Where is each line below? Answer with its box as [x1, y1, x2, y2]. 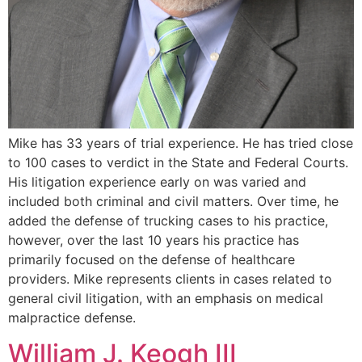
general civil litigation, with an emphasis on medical [8, 290, 323, 306]
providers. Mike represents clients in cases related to [8, 271, 332, 287]
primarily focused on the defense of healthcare [8, 251, 295, 267]
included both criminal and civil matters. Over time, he [8, 193, 339, 209]
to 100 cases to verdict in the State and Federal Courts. [8, 154, 348, 170]
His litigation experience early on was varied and [8, 174, 306, 190]
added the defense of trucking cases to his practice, [8, 213, 328, 229]
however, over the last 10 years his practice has [8, 232, 299, 248]
